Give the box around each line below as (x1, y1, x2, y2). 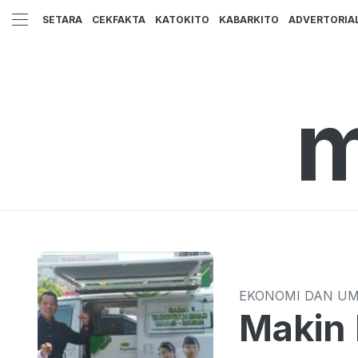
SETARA (42, 14, 82, 26)
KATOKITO (155, 14, 209, 26)
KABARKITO (219, 14, 279, 26)
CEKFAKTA (92, 14, 145, 26)
